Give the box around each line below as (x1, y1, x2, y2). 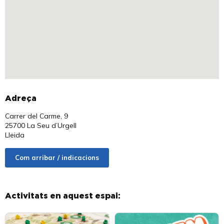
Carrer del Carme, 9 (5, 111, 68, 120)
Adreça (5, 94, 36, 103)
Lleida (5, 130, 24, 139)
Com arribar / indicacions (15, 153, 99, 161)
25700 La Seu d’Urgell (5, 120, 76, 130)
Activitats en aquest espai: (5, 191, 120, 200)
